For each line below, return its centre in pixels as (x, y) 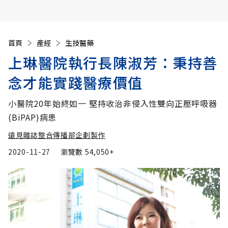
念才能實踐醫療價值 (76, 82)
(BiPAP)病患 (33, 117)
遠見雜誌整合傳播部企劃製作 (57, 135)
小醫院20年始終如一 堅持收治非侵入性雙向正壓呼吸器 (113, 103)
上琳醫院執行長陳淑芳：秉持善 (113, 63)
